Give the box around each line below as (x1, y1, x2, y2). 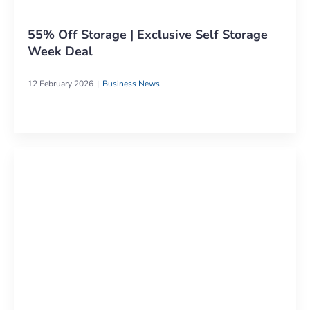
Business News (102, 77, 160, 89)
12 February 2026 (28, 77, 93, 89)
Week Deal (28, 42, 93, 60)
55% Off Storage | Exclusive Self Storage (28, 26, 268, 43)
